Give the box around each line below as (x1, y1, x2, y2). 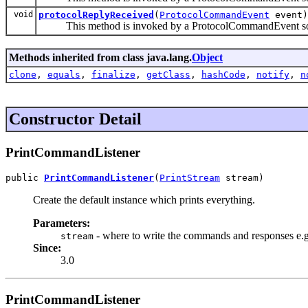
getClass (146, 69, 190, 80)
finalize (91, 69, 135, 80)
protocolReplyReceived (38, 9, 154, 20)
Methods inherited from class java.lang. (9, 51, 192, 63)
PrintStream (159, 173, 220, 184)
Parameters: (33, 217, 90, 230)
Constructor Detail (9, 109, 142, 128)
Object (192, 51, 223, 63)
